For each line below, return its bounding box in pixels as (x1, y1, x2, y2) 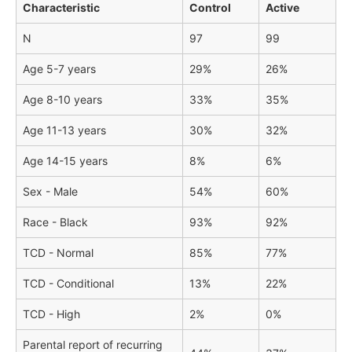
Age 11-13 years (23, 123, 106, 137)
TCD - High (23, 307, 80, 321)
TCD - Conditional (23, 277, 114, 291)
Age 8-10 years (23, 93, 102, 107)
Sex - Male (23, 185, 78, 199)
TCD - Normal (23, 246, 93, 260)
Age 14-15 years (23, 154, 108, 168)
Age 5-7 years (23, 62, 96, 76)
